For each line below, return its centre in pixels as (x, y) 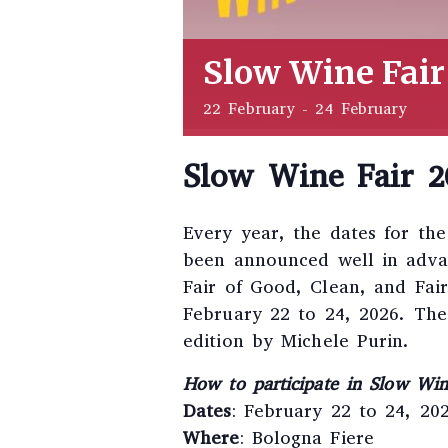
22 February (249, 108)
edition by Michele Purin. (296, 341)
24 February (361, 108)
